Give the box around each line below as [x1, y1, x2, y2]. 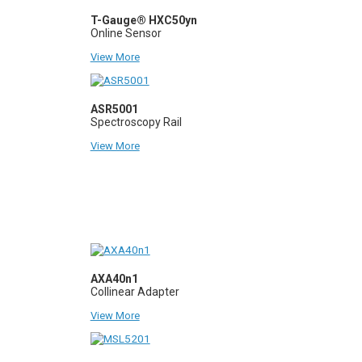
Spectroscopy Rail [90, 115, 182, 128]
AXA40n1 [90, 271, 138, 285]
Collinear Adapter [90, 284, 179, 298]
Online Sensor [90, 26, 162, 40]
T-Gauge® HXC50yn [90, 13, 197, 27]
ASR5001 [90, 102, 138, 116]
